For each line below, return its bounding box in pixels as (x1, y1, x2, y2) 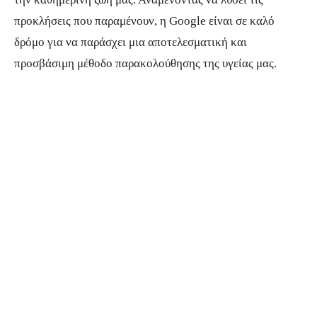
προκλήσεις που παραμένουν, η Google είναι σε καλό (14, 13, 275, 28)
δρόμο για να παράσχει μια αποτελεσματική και (14, 35, 247, 49)
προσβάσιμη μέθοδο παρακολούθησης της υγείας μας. (14, 56, 277, 70)
